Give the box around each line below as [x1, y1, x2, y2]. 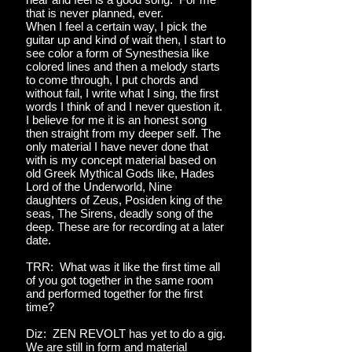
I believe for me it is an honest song [26, 113, 207, 126]
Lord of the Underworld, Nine [26, 180, 172, 193]
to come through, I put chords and [26, 73, 198, 86]
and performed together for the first [26, 287, 203, 300]
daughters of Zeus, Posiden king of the [26, 193, 222, 207]
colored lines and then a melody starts [26, 60, 220, 73]
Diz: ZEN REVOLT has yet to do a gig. [26, 327, 225, 340]
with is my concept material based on [26, 153, 216, 167]
